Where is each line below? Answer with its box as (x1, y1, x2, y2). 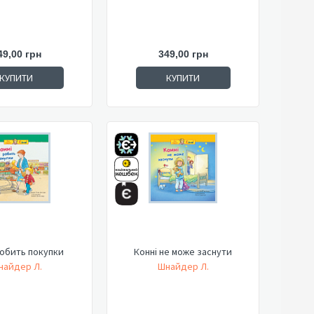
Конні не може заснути (134, 245, 232, 258)
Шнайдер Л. (157, 260, 209, 273)
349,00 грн (158, 48, 208, 60)
